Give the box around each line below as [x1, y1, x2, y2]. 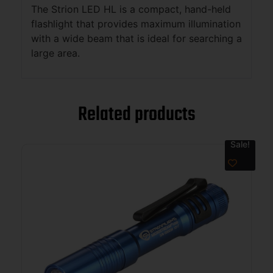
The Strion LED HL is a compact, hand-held [31, 2, 231, 15]
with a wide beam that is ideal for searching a [31, 32, 242, 44]
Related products [77, 99, 196, 131]
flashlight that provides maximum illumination [31, 17, 241, 30]
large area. [31, 46, 80, 59]
